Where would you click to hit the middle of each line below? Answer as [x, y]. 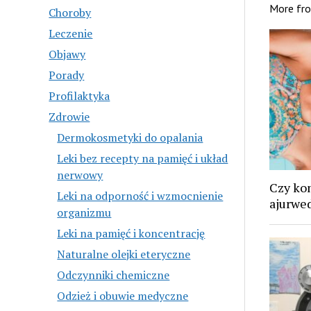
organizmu [84, 212]
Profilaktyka [79, 95]
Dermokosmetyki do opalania [130, 137]
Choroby [70, 12]
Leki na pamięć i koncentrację [131, 233]
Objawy [67, 54]
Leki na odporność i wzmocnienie [140, 195]
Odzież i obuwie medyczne [123, 295]
